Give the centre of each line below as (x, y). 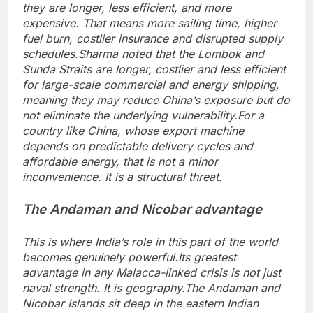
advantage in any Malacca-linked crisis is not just (152, 272)
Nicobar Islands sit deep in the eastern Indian (140, 303)
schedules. (50, 53)
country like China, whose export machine (133, 130)
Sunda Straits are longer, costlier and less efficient (154, 69)
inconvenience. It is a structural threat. (122, 176)
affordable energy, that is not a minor (120, 161)
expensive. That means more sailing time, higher (150, 23)
